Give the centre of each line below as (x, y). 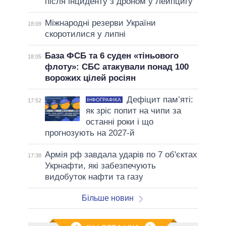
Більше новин (107, 198)
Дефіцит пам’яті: (160, 99)
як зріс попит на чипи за (133, 110)
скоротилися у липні (85, 34)
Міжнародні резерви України (100, 23)
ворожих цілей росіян (90, 78)
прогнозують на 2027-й (90, 133)
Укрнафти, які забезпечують (100, 165)
